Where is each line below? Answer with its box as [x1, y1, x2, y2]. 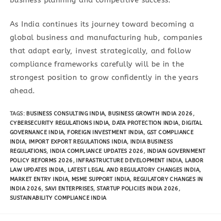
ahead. [10, 86, 36, 96]
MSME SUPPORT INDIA [72, 176, 130, 183]
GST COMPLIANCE [147, 129, 194, 136]
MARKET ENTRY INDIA [10, 176, 69, 183]
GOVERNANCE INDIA [10, 129, 64, 136]
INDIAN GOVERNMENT [147, 147, 206, 154]
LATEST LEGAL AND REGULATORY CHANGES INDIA [67, 166, 200, 173]
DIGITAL [182, 119, 203, 126]
